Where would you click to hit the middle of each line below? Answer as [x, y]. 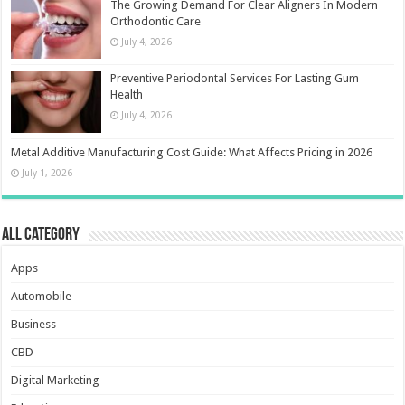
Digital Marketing [56, 380]
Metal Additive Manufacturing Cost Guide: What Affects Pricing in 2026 [192, 152]
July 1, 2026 [47, 172]
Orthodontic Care [156, 22]
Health [127, 95]
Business [34, 324]
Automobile [42, 296]
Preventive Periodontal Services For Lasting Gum [235, 79]
